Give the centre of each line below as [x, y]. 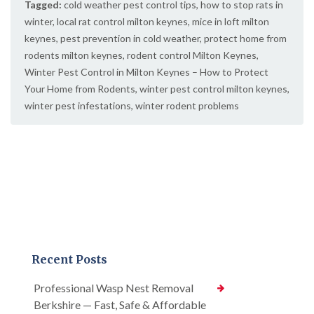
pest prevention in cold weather [130, 39]
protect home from [245, 39]
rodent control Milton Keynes [192, 55]
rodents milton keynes [74, 55]
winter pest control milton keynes [213, 89]
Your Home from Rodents [80, 89]
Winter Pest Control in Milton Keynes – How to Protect [146, 72]
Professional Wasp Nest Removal [114, 288]
